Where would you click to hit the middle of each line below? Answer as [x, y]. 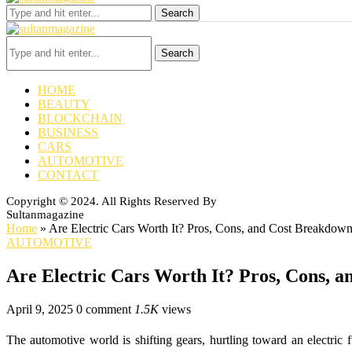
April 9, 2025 [40, 309]
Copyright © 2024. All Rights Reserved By [112, 201]
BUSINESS [68, 132]
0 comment [104, 309]
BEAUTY [64, 104]
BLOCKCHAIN [80, 118]
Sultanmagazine [45, 214]
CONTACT [68, 175]
